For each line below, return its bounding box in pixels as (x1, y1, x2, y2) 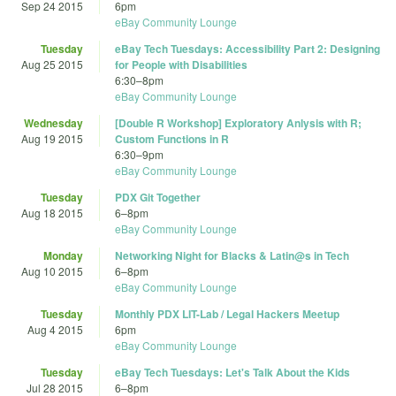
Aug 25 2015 (21, 57, 83, 72)
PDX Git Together (115, 189, 201, 206)
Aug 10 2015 (21, 263, 83, 279)
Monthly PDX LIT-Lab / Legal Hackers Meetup (115, 306, 339, 323)
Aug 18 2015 (21, 205, 83, 221)
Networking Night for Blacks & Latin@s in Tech (115, 247, 349, 264)
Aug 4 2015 (27, 322, 83, 338)
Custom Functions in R (115, 131, 229, 148)
